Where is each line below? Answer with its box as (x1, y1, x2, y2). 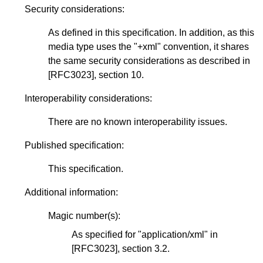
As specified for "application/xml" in (72, 229, 218, 240)
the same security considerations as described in (48, 55, 250, 66)
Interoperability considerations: (25, 93, 154, 103)
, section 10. (94, 69, 144, 80)
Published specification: (25, 140, 126, 150)
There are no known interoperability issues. (48, 116, 227, 127)
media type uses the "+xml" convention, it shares (48, 41, 249, 52)
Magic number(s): (48, 210, 120, 221)
